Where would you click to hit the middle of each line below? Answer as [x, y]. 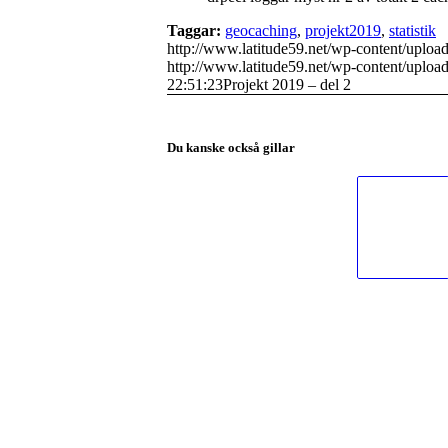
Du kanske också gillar [231, 147]
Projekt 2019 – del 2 [287, 84]
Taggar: [194, 30]
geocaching [261, 30]
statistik [412, 30]
